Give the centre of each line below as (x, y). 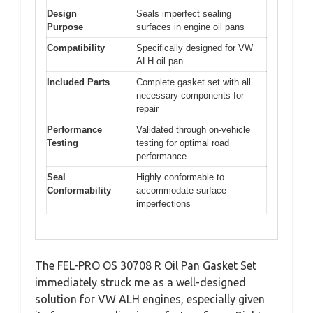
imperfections (163, 204)
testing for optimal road (183, 143)
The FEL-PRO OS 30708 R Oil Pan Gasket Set (146, 265)
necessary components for (190, 96)
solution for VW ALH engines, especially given (150, 299)
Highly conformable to (180, 177)
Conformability (79, 191)
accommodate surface (181, 191)
